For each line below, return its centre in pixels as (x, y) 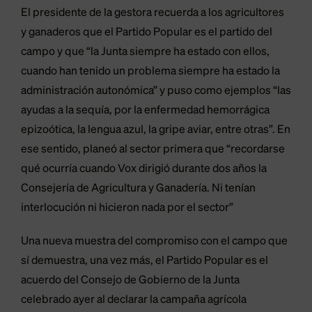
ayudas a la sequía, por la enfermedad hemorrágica (145, 111)
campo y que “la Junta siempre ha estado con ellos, (145, 53)
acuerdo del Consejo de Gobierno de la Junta (130, 281)
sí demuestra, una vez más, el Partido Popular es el (145, 262)
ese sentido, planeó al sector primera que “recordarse (153, 150)
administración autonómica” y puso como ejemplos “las (156, 92)
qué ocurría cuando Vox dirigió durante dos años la (144, 170)
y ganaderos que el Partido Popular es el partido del (147, 33)
